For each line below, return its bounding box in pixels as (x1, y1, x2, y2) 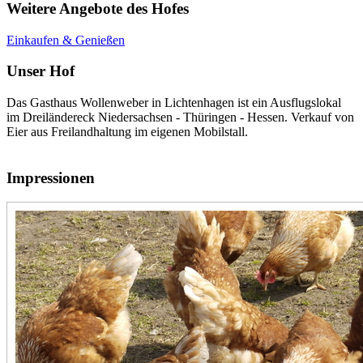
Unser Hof (6, 62, 75, 80)
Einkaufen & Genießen (6, 32, 125, 47)
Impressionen (6, 169, 95, 186)
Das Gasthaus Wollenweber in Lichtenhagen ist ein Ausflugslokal (6, 96, 341, 110)
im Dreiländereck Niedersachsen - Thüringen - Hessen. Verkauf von (6, 110, 354, 125)
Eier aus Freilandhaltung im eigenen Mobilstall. (6, 125, 248, 139)
